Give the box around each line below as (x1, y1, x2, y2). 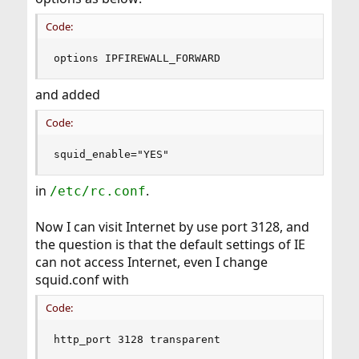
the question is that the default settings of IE (34, 236, 305, 253)
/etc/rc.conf (49, 184, 146, 199)
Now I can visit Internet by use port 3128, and (34, 218, 309, 236)
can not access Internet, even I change (34, 253, 268, 271)
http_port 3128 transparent (53, 333, 220, 345)
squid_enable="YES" (53, 148, 169, 160)
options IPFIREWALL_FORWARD (53, 52, 220, 64)
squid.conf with (34, 271, 129, 288)
